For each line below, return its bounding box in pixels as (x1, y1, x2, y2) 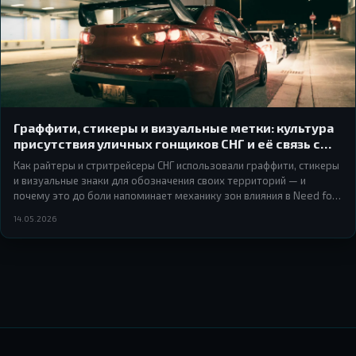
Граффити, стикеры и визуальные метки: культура (14, 119, 334, 135)
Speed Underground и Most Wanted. (14, 203, 188, 217)
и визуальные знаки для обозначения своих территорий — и (14, 173, 306, 187)
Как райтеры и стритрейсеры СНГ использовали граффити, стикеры (14, 158, 339, 172)
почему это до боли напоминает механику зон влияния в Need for (14, 188, 336, 202)
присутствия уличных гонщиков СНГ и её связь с (14, 135, 320, 151)
